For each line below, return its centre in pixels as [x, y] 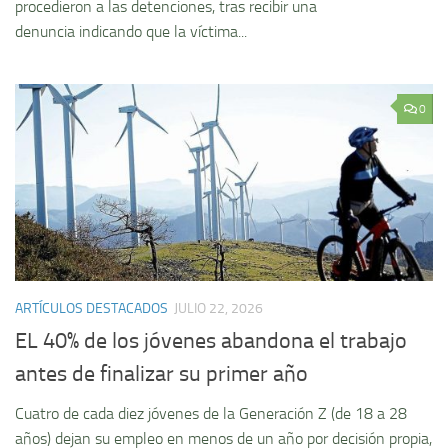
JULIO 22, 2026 [218, 309]
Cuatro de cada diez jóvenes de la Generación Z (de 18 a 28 [211, 414]
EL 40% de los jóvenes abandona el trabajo [211, 341]
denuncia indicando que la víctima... [131, 32]
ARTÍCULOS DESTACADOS [91, 309]
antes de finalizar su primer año [161, 374]
